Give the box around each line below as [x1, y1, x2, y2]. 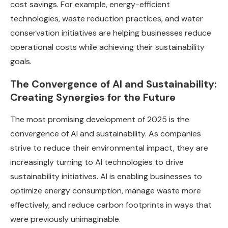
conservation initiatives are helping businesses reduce [10, 27, 211, 39]
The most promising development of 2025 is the [10, 114, 189, 125]
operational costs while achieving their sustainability [10, 42, 205, 53]
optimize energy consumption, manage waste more [10, 185, 201, 196]
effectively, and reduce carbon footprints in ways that [10, 199, 212, 211]
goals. [10, 56, 32, 67]
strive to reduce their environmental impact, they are [10, 142, 208, 154]
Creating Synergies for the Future [10, 91, 176, 104]
